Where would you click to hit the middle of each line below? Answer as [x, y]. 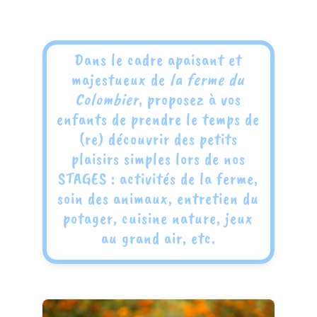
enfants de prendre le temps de [158, 119]
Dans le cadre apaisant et [158, 59]
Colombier [107, 99]
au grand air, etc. [158, 238]
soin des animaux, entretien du [158, 198]
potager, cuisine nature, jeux [158, 218]
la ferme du [208, 79]
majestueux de [121, 79]
